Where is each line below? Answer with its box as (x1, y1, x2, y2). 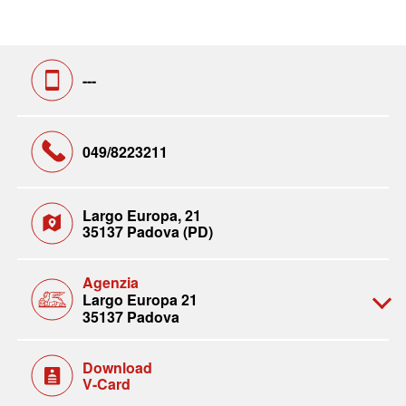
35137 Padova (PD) (82, 220, 213, 242)
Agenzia (82, 272, 139, 293)
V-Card (82, 372, 130, 394)
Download (82, 356, 152, 378)
